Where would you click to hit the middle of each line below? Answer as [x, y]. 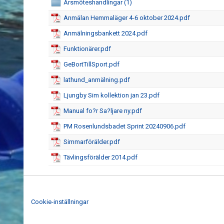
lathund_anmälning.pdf [97, 80]
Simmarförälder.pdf [92, 142]
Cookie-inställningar [60, 201]
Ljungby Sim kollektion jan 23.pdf [111, 95]
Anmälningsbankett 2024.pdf [105, 33]
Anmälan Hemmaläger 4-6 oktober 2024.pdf [127, 18]
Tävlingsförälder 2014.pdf [100, 157]
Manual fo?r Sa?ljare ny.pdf [103, 111]
